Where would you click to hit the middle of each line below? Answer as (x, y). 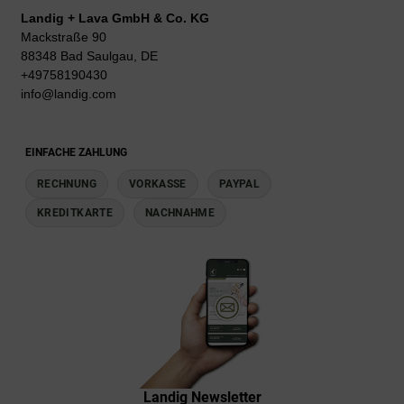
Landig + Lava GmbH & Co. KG (115, 18)
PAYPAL (239, 184)
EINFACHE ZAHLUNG (76, 152)
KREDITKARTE (75, 212)
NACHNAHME (180, 212)
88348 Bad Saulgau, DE (89, 55)
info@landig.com (69, 93)
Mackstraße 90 (64, 37)
